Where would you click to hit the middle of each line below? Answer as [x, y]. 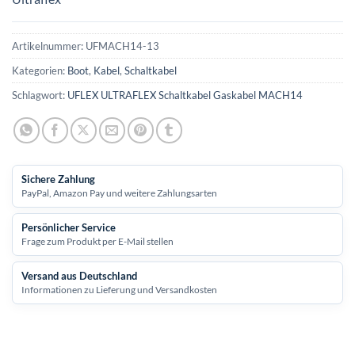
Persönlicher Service [69, 227]
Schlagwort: [40, 95]
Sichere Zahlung [58, 179]
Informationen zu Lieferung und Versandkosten [119, 289]
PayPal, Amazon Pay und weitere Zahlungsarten [119, 193]
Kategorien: [40, 70]
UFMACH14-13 [122, 46]
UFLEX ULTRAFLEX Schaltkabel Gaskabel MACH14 [185, 95]
